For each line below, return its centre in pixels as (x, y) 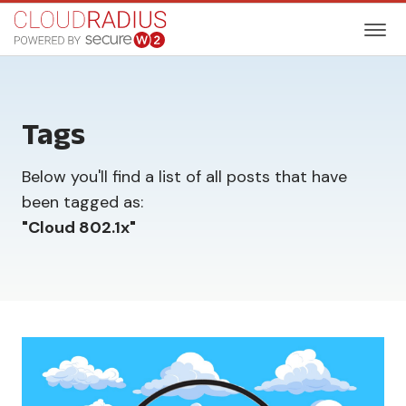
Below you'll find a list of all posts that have (184, 177)
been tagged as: (82, 202)
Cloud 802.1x (79, 227)
